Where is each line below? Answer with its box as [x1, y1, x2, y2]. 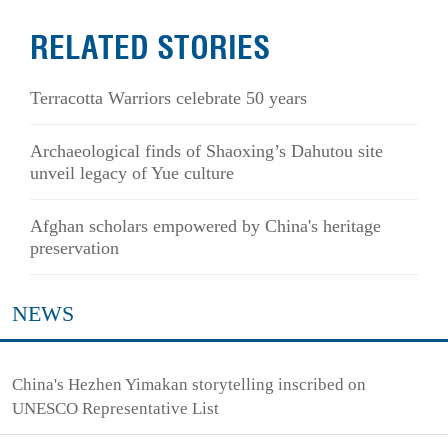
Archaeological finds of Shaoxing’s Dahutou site [30, 141, 383, 162]
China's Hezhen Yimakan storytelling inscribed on [12, 375, 367, 395]
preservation [30, 238, 119, 259]
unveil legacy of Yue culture [30, 163, 234, 184]
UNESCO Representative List [12, 399, 220, 419]
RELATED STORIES [30, 26, 270, 69]
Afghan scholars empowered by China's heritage [30, 216, 381, 237]
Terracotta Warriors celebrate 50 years [30, 88, 307, 109]
